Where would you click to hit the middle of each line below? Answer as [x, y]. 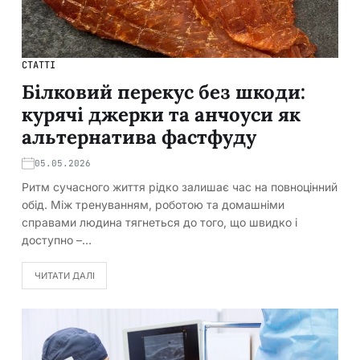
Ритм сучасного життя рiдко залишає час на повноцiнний [180, 187]
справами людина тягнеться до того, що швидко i [160, 223]
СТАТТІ [39, 65]
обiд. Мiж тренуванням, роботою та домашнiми [153, 205]
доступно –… [57, 240]
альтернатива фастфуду [139, 137]
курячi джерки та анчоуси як [161, 115]
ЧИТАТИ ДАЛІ [64, 275]
